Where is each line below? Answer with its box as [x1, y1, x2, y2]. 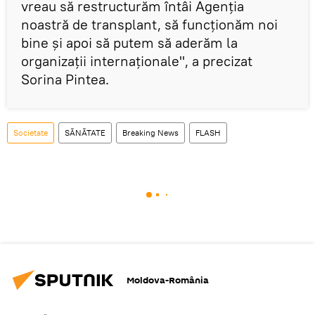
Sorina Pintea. [21, 70, 109, 89]
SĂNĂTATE [65, 127, 105, 139]
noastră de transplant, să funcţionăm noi [21, 15, 278, 34]
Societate [13, 127, 48, 139]
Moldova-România [127, 273, 209, 287]
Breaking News [122, 127, 179, 139]
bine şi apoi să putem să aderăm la [21, 34, 238, 52]
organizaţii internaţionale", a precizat [21, 52, 252, 70]
